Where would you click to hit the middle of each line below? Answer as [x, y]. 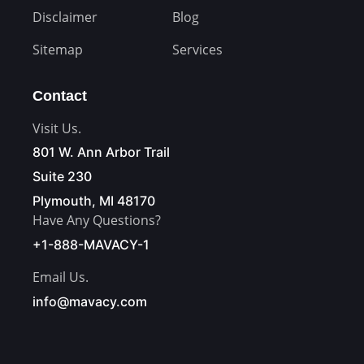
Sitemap [58, 50]
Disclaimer [65, 17]
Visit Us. [57, 129]
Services [198, 50]
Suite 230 [62, 177]
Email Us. [61, 277]
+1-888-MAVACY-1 [91, 245]
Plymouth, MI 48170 [94, 201]
